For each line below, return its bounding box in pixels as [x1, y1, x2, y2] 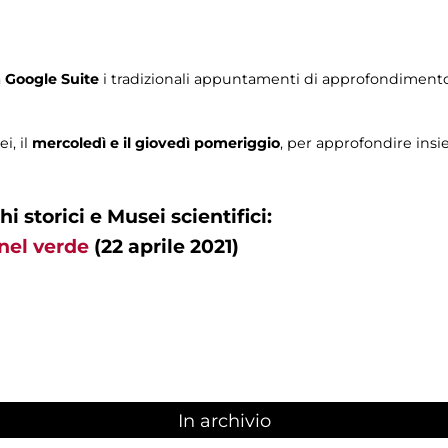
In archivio [177, 409, 271, 432]
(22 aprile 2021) [89, 234, 239, 258]
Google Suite [5, 70, 99, 89]
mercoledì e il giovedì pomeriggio [32, 134, 280, 153]
